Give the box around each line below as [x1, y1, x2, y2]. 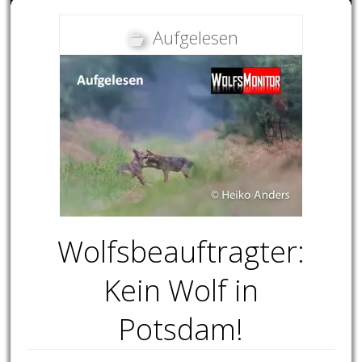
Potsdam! [118, 309, 244, 350]
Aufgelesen [153, 25, 239, 50]
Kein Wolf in [103, 271, 259, 311]
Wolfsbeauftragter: [57, 232, 305, 272]
